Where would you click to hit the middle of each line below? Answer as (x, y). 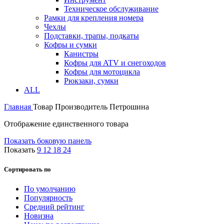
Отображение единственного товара (66, 123)
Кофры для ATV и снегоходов (115, 62)
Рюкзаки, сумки (91, 80)
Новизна (39, 216)
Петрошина (129, 106)
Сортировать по (27, 169)
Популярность (48, 198)
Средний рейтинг (54, 207)
